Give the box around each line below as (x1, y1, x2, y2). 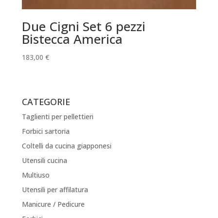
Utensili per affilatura (21, 185, 88, 195)
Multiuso (21, 170, 50, 180)
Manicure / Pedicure (21, 200, 85, 209)
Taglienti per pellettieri (21, 112, 93, 122)
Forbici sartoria (21, 127, 70, 136)
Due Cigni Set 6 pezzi (21, 17, 145, 35)
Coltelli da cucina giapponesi (21, 141, 111, 151)
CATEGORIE (21, 96, 70, 108)
